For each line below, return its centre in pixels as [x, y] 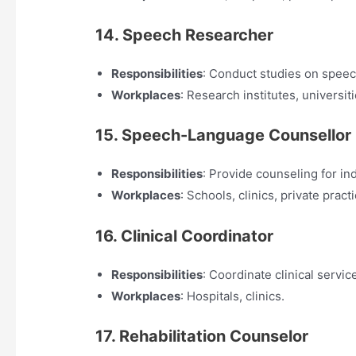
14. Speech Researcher [185, 35]
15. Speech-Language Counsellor [224, 135]
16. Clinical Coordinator [185, 236]
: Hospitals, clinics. [233, 296]
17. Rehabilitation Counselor [202, 337]
